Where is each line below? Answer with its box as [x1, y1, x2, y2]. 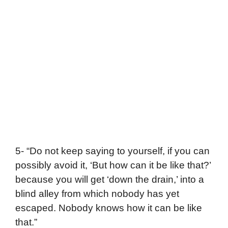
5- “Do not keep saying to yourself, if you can [15, 145, 210, 156]
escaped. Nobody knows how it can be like [15, 202, 202, 213]
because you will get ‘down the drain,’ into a [15, 174, 204, 185]
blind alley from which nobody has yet [15, 188, 179, 199]
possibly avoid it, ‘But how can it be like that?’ [15, 159, 211, 170]
